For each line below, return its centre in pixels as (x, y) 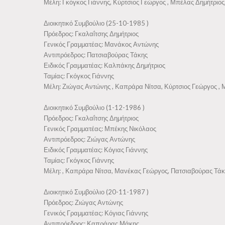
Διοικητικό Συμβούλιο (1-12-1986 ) (94, 107)
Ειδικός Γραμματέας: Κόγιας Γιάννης (96, 150)
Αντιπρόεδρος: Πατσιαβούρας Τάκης (96, 55)
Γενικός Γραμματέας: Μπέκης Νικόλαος (100, 129)
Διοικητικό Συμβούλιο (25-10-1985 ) (96, 23)
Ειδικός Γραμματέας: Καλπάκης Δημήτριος (104, 65)
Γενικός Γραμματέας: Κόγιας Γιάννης (96, 213)
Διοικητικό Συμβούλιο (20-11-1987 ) (96, 192)
